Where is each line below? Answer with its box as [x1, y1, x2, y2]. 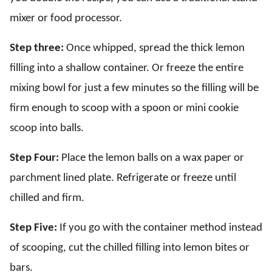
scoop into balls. [10, 122, 84, 134]
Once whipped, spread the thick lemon [64, 42, 245, 54]
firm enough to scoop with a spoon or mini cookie [10, 102, 239, 114]
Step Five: [10, 222, 57, 234]
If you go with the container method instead [57, 222, 262, 234]
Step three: [10, 42, 64, 54]
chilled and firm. [10, 192, 84, 204]
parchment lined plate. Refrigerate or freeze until [10, 172, 236, 184]
